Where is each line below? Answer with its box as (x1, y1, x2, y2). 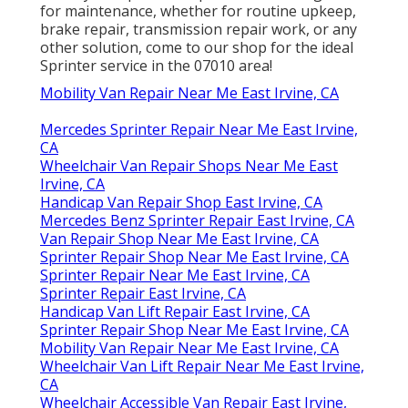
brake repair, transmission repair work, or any (40, 19, 357, 40)
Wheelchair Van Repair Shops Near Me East (40, 156, 338, 177)
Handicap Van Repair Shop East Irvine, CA (40, 192, 322, 213)
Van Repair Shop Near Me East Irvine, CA (40, 229, 319, 250)
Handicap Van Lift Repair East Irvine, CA (40, 301, 310, 322)
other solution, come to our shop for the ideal (40, 37, 353, 58)
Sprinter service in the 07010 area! (40, 56, 272, 76)
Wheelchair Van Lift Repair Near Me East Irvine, (40, 356, 364, 377)
